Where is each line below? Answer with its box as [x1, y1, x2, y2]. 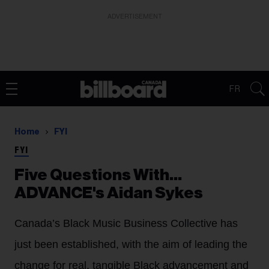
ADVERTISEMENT [107, 13, 162, 20]
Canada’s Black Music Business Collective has [14, 217, 238, 229]
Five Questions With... [14, 167, 182, 183]
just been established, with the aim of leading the [14, 238, 247, 250]
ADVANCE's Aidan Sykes [14, 185, 203, 201]
